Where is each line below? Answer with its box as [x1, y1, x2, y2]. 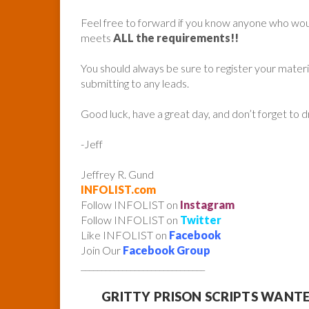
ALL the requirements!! [113, 30, 239, 44]
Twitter [180, 212, 221, 226]
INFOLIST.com [81, 182, 156, 196]
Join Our [81, 243, 123, 257]
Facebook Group [123, 243, 210, 257]
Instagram [180, 197, 235, 211]
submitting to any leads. [81, 76, 189, 90]
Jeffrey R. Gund [81, 167, 154, 181]
